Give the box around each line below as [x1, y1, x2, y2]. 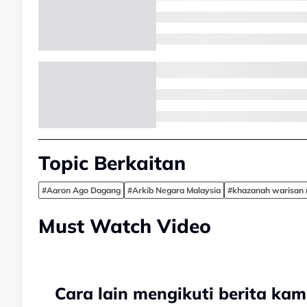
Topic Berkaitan [38, 150, 186, 175]
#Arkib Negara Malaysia [127, 184, 221, 195]
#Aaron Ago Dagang [42, 184, 121, 195]
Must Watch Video [38, 213, 211, 238]
